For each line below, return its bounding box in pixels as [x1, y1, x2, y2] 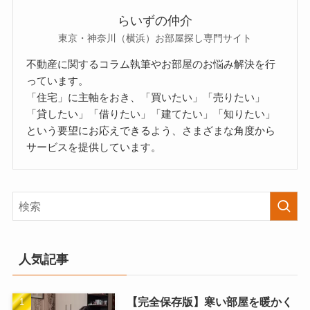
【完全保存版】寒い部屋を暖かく [126, 295, 293, 309]
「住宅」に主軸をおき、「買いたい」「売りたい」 [26, 91, 266, 103]
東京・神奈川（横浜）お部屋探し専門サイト [58, 32, 252, 44]
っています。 [26, 74, 89, 86]
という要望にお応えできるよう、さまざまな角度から [26, 124, 276, 136]
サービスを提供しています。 [26, 140, 162, 153]
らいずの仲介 [118, 13, 192, 28]
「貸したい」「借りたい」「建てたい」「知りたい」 [26, 107, 276, 120]
